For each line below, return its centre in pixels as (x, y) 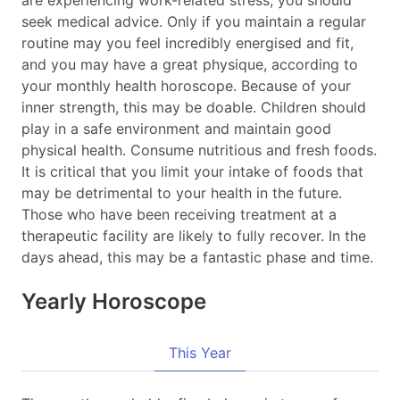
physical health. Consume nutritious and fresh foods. (199, 150)
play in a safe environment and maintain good (176, 129)
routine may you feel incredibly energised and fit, (187, 43)
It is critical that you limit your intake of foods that (192, 172)
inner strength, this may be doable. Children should (194, 108)
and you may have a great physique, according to (190, 65)
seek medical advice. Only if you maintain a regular (194, 22)
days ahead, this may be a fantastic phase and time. (197, 258)
